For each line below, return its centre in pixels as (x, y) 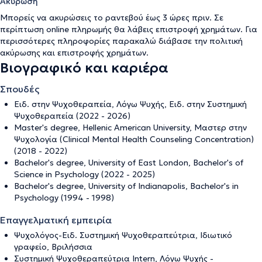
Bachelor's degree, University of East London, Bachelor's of (129, 163)
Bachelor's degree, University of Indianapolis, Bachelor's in (126, 186)
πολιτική (226, 41)
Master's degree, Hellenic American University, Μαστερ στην (130, 127)
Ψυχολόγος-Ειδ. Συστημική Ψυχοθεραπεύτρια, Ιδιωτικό (123, 235)
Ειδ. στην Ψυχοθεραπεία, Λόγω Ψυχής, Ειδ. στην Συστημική (130, 104)
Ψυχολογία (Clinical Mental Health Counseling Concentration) (134, 139)
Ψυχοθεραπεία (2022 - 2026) (72, 116)
